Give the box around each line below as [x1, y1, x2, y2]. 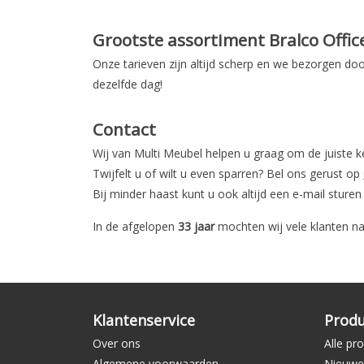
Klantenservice [93, 310, 195, 331]
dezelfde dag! [93, 76, 162, 92]
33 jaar [178, 219, 214, 235]
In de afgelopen [93, 219, 178, 235]
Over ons [93, 336, 141, 352]
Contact [93, 117, 156, 141]
